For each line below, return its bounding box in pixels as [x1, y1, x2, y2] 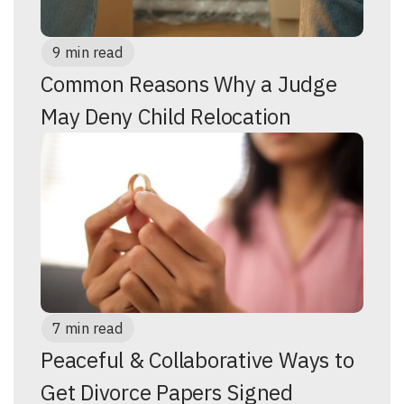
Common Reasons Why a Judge [41, 69, 337, 99]
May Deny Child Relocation [41, 102, 291, 132]
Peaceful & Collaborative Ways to [41, 345, 354, 375]
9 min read [52, 43, 124, 62]
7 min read [52, 319, 124, 338]
